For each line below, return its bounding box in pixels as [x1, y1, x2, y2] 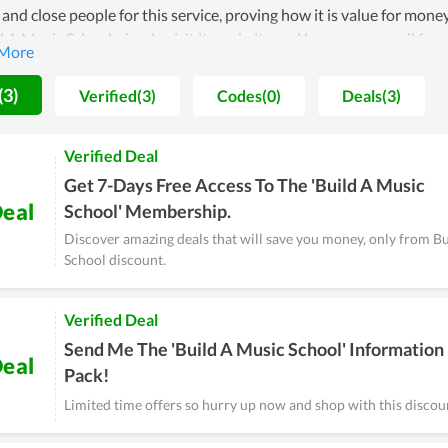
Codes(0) [217, 86, 281, 105]
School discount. [64, 251, 166, 268]
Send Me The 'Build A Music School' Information [64, 338, 444, 360]
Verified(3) [79, 86, 156, 105]
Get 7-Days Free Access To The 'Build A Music [64, 174, 425, 196]
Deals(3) [342, 86, 401, 105]
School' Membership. [64, 200, 231, 222]
